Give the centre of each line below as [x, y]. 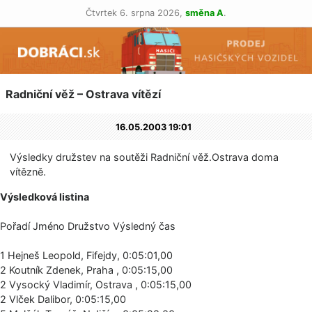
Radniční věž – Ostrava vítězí [83, 94]
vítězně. [28, 172]
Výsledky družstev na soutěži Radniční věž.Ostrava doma [145, 157]
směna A [204, 13]
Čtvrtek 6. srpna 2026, [135, 13]
